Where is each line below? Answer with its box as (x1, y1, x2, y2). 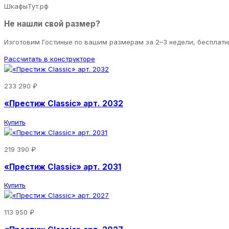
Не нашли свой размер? (4, 19, 100, 29)
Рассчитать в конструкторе (4, 55, 95, 63)
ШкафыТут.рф (4, 2, 49, 10)
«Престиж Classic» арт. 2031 (4, 162, 121, 172)
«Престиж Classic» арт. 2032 (4, 99, 123, 109)
